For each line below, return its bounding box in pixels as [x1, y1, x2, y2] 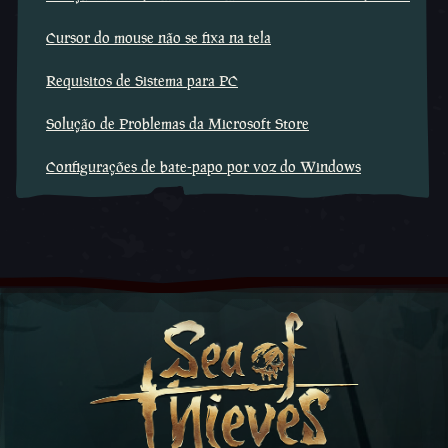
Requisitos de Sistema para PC [46, 71, 238, 90]
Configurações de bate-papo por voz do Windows [46, 157, 361, 176]
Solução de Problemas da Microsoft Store [46, 114, 309, 133]
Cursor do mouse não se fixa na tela [46, 28, 271, 47]
